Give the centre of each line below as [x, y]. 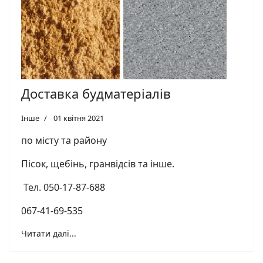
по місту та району [64, 141]
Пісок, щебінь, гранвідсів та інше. [98, 164]
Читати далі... [49, 234]
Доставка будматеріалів [96, 94]
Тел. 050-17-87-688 [63, 188]
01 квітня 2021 [79, 118]
